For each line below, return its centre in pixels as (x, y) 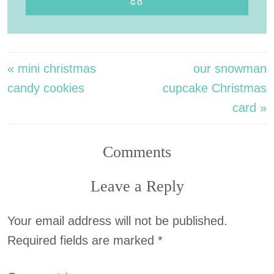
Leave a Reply (137, 186)
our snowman (230, 68)
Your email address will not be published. (117, 221)
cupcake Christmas (215, 88)
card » (250, 108)
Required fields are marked (83, 240)
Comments (137, 152)
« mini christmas (52, 68)
